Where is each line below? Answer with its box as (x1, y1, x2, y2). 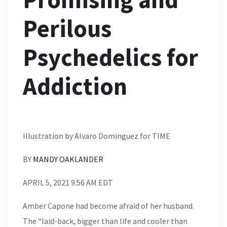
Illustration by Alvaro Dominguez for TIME (23, 131, 170, 141)
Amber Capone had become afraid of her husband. (23, 201, 194, 211)
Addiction (23, 71, 127, 101)
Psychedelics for (23, 42, 198, 72)
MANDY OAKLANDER (33, 154, 105, 164)
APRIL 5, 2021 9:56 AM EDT (23, 177, 113, 187)
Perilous (23, 13, 111, 44)
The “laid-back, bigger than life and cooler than (23, 216, 187, 226)
